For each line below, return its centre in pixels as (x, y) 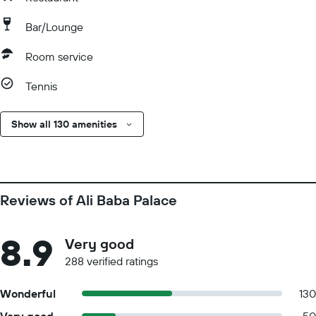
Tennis (41, 86)
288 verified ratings (111, 261)
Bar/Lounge (54, 27)
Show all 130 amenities (64, 124)
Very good (99, 244)
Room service (59, 56)
